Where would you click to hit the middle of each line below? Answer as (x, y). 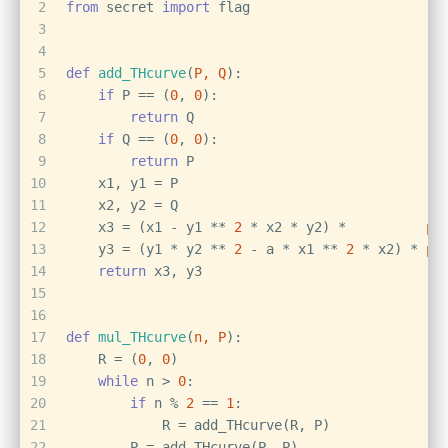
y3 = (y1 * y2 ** (150, 249)
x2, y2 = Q (122, 205)
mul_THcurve (142, 337)
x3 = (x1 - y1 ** (150, 227)
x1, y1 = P (122, 183)
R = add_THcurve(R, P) (198, 425)
